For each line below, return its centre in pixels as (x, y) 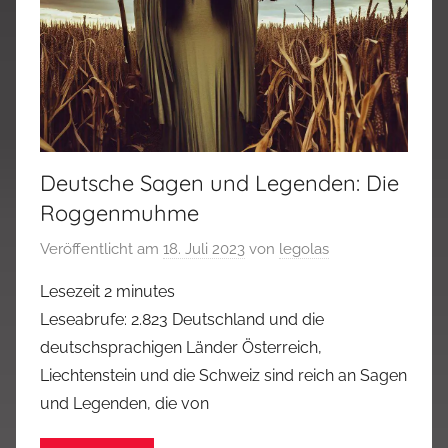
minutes (145, 291)
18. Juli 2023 (204, 248)
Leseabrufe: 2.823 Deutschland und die (182, 319)
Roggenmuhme (119, 213)
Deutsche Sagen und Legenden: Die (219, 183)
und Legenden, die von (124, 403)
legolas (304, 248)
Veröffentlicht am (101, 248)
